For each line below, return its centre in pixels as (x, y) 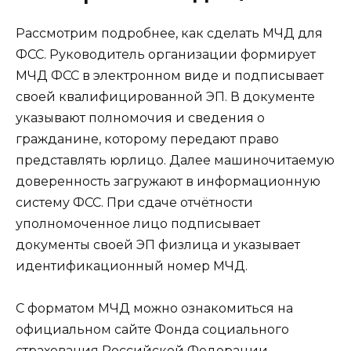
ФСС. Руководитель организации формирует (166, 54)
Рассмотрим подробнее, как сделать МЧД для (169, 33)
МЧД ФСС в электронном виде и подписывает (170, 75)
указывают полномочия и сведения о (140, 118)
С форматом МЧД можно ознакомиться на (154, 309)
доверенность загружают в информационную (168, 181)
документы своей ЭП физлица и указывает (158, 244)
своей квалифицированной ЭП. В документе (165, 96)
